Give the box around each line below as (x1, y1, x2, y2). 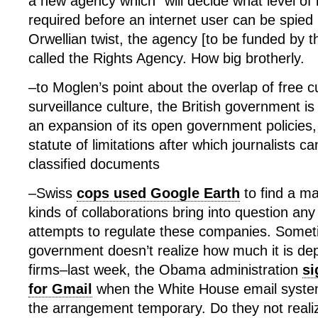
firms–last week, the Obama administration (28, 262, 302, 278)
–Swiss (28, 185, 77, 201)
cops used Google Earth (77, 185, 240, 201)
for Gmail (28, 281, 92, 297)
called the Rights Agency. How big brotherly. (28, 50, 305, 66)
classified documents (28, 156, 160, 172)
